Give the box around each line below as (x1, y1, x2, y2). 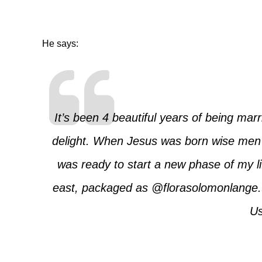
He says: (42, 39, 78, 49)
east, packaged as (52, 181, 151, 194)
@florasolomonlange (151, 181, 258, 194)
